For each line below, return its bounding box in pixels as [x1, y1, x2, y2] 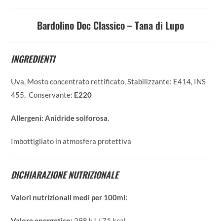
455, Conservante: [11, 90, 74, 100]
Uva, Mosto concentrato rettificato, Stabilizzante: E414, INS [11, 77, 206, 86]
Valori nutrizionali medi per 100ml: [11, 193, 128, 202]
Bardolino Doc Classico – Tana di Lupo [37, 18, 184, 33]
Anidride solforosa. [45, 113, 110, 123]
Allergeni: [11, 113, 44, 123]
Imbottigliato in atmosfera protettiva [11, 137, 132, 146]
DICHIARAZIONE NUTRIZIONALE [11, 168, 119, 182]
